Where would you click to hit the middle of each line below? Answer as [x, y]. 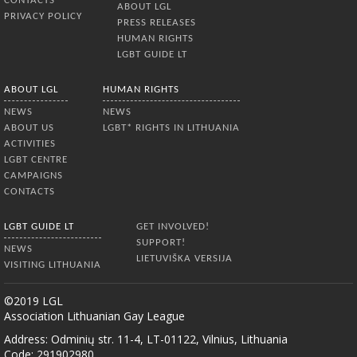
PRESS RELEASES [157, 23]
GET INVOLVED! [173, 227]
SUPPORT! [161, 243]
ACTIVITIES [30, 144]
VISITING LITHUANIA [53, 265]
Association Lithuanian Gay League [94, 316]
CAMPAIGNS [33, 176]
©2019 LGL [33, 301]
